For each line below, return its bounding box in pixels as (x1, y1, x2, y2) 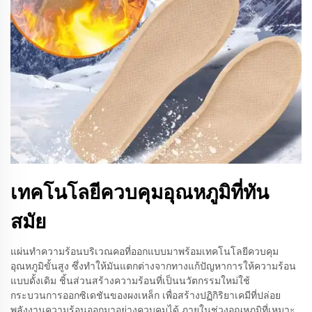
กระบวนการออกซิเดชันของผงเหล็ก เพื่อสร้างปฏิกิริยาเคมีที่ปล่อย (10, 289, 281, 302)
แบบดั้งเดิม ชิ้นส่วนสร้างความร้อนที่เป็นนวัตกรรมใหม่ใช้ (10, 274, 250, 287)
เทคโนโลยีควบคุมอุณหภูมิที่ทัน (10, 180, 269, 204)
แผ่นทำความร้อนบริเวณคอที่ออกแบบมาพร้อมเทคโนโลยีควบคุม (10, 245, 279, 258)
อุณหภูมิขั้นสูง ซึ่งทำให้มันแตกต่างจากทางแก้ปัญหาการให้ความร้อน (10, 260, 296, 272)
